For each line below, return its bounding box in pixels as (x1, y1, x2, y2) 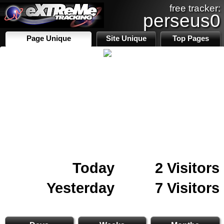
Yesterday (46, 179, 114, 196)
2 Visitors (155, 159, 219, 176)
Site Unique (106, 34, 147, 42)
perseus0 (143, 10, 220, 31)
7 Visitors (155, 179, 219, 196)
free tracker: (169, 3, 220, 13)
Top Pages (172, 34, 209, 42)
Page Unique (26, 34, 71, 42)
